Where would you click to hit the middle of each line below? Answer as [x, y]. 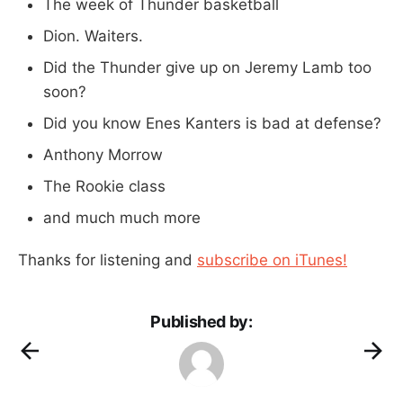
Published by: [201, 321]
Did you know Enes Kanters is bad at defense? [212, 123]
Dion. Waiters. [93, 36]
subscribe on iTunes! [272, 260]
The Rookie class [104, 186]
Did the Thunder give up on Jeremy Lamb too [207, 67]
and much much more [122, 217]
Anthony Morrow [103, 154]
